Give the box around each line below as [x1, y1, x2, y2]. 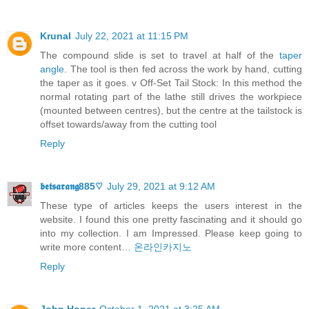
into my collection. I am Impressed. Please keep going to [40, 227, 302, 239]
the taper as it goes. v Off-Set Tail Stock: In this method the [40, 77, 302, 88]
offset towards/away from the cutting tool [40, 118, 217, 130]
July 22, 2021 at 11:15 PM [75, 30, 188, 41]
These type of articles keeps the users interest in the [40, 199, 302, 211]
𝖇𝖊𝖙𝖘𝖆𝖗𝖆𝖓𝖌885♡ [40, 180, 103, 192]
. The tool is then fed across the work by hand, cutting [64, 63, 302, 74]
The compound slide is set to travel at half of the [40, 49, 279, 61]
